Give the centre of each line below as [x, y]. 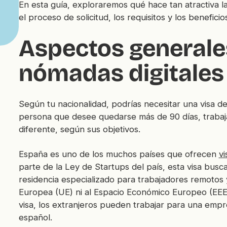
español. [35, 217]
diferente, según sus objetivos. [79, 129]
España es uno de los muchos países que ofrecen [119, 154]
